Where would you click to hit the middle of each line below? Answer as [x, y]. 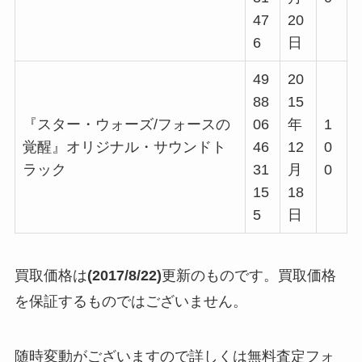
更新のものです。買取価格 [248, 275]
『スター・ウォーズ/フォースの [126, 125]
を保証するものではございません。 [130, 301]
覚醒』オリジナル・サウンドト [124, 147]
